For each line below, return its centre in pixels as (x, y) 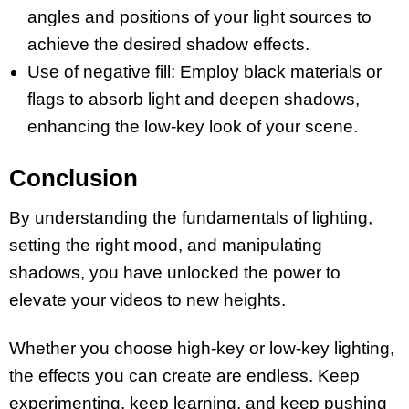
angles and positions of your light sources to (199, 16)
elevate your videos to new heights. (147, 300)
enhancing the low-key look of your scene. (193, 126)
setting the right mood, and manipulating (166, 246)
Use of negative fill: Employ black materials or (204, 71)
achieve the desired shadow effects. (168, 44)
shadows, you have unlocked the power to (175, 273)
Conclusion (73, 178)
